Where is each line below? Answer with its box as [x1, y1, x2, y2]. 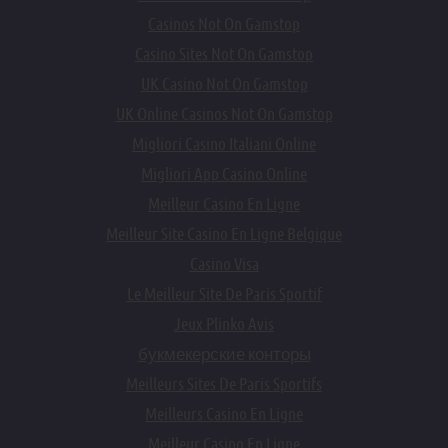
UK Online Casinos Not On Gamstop [115, 104, 333, 124]
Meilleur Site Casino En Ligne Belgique [106, 224, 342, 244]
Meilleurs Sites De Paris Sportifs [126, 374, 322, 394]
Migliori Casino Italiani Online [132, 134, 316, 154]
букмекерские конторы [137, 344, 311, 364]
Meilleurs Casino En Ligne [145, 404, 303, 424]
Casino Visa [189, 254, 259, 274]
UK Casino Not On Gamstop [140, 74, 308, 94]
